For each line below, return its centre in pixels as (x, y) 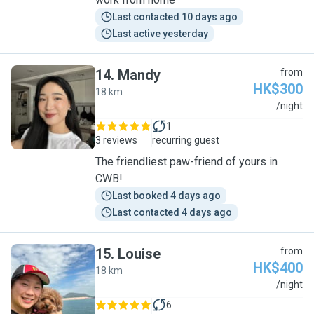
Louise (139, 254)
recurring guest (186, 140)
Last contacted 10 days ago (175, 17)
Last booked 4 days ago (166, 196)
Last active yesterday (160, 34)
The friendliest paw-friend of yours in (186, 162)
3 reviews (116, 140)
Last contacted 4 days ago (172, 212)
